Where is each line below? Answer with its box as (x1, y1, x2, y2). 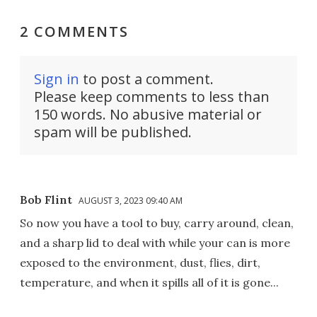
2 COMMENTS (20, 21, 129, 41)
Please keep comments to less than (34, 86, 270, 106)
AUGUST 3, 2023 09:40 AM (79, 194, 183, 207)
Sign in (34, 69, 79, 88)
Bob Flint (20, 192, 72, 207)
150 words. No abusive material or (34, 104, 262, 124)
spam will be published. (34, 122, 192, 142)
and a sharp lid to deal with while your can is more (20, 235, 290, 250)
